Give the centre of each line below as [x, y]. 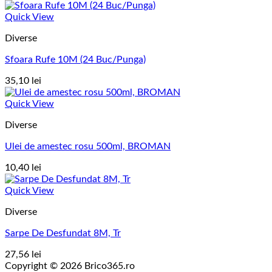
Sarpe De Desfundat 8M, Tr [63, 233]
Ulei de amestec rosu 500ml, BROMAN [88, 147]
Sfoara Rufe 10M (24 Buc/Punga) [75, 60]
